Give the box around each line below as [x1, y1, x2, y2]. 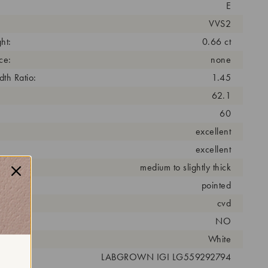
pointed [201, 178, 231, 191]
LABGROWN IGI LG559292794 [101, 250, 231, 263]
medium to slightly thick [140, 160, 231, 173]
